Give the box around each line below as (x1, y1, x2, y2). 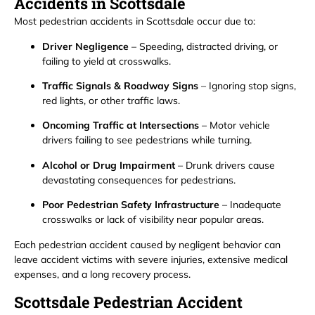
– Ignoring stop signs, (198, 79, 296, 93)
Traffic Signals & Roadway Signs (42, 79, 198, 93)
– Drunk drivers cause (175, 158, 275, 172)
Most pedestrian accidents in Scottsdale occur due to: (14, 15, 255, 28)
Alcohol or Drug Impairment (42, 158, 175, 172)
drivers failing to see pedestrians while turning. (42, 134, 252, 147)
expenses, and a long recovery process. (14, 267, 191, 281)
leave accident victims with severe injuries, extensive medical (14, 252, 288, 266)
